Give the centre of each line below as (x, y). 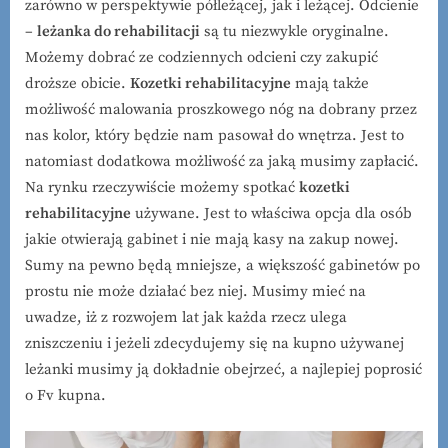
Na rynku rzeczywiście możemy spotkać (162, 187)
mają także (330, 83)
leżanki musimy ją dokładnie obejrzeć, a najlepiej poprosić (223, 369)
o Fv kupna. (65, 395)
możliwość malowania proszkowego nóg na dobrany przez (221, 109)
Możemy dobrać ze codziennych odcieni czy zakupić (201, 57)
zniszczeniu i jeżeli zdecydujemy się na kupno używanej (214, 343)
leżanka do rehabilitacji (118, 31)
